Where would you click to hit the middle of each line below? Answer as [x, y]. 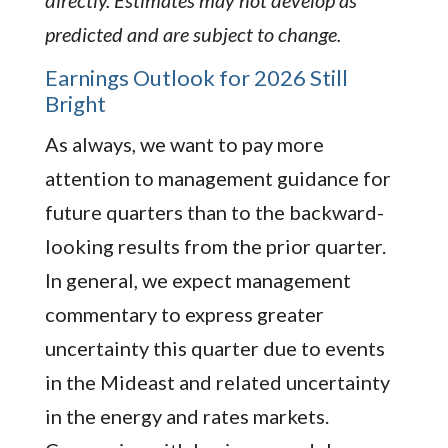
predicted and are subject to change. [192, 33]
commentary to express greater [184, 313]
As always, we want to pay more [184, 143]
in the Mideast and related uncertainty [217, 381]
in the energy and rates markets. [186, 415]
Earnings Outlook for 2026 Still [196, 77]
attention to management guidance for [217, 177]
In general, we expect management [197, 279]
